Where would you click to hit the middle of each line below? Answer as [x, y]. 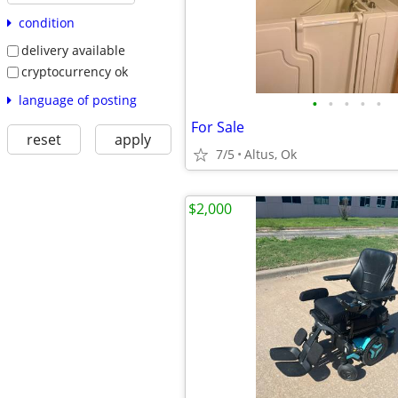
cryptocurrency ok [74, 71]
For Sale [218, 127]
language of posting [77, 99]
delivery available [73, 51]
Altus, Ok [271, 154]
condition [46, 23]
